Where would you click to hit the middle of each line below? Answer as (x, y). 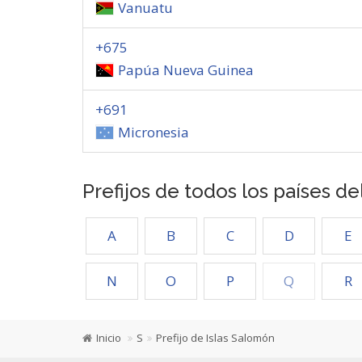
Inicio (109, 338)
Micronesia (153, 132)
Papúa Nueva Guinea (185, 70)
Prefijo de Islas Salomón (215, 338)
